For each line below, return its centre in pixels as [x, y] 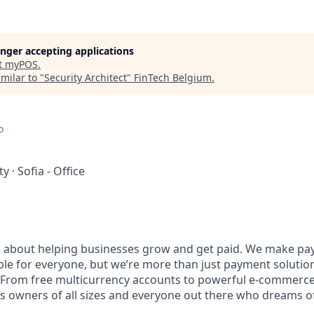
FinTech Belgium [173, 77]
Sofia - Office [51, 171]
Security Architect [86, 77]
